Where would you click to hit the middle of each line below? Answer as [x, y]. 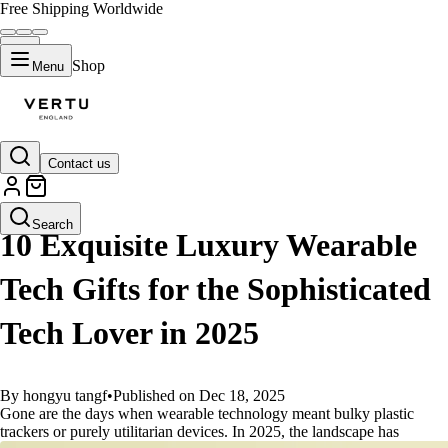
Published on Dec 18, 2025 [199, 395]
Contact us [79, 163]
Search [52, 224]
